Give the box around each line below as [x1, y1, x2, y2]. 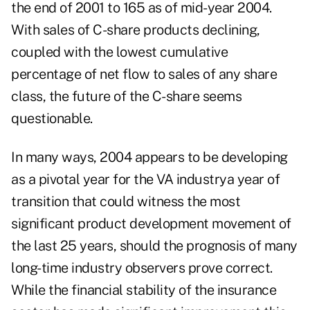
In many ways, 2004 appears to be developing [11, 149, 288, 166]
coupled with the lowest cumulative [11, 44, 228, 61]
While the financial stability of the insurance [11, 282, 276, 299]
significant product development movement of [11, 215, 291, 232]
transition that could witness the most [11, 193, 240, 210]
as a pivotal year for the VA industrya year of [11, 171, 280, 188]
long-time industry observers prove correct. [11, 259, 273, 277]
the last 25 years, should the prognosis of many [11, 237, 298, 255]
